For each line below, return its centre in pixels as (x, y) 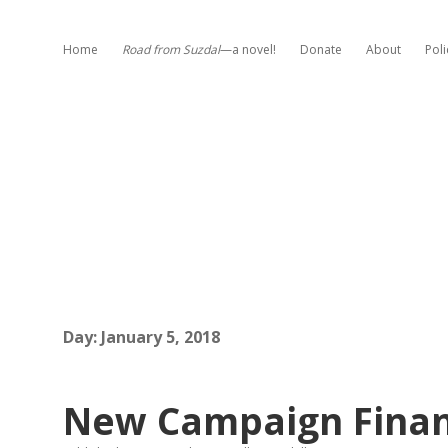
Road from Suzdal (171, 49)
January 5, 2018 (160, 337)
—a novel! (248, 49)
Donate (321, 49)
